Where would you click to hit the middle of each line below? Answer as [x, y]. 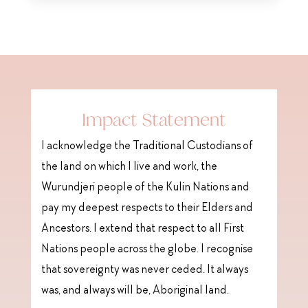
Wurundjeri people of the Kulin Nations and [145, 187]
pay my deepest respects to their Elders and [147, 208]
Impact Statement [154, 119]
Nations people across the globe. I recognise [147, 249]
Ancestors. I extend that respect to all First [142, 229]
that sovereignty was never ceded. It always [144, 270]
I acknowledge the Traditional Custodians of [147, 146]
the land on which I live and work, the [129, 167]
